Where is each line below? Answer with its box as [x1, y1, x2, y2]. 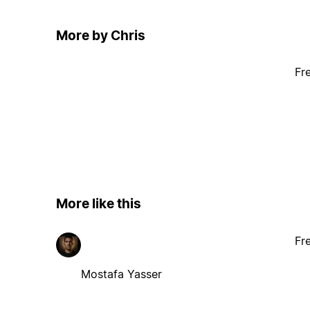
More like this [55, 196, 141, 212]
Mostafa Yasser [80, 266, 162, 281]
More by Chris [55, 27, 145, 44]
